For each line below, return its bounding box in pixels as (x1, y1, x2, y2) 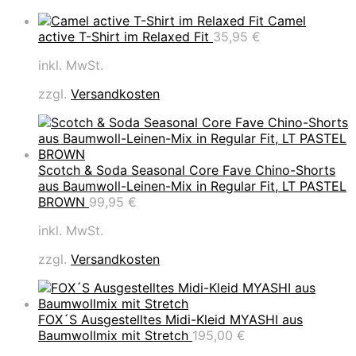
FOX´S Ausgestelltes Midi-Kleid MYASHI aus (38, 311, 303, 327)
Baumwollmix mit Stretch (38, 327, 188, 343)
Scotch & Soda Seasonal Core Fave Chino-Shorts (38, 161, 335, 178)
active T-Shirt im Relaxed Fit (38, 28, 209, 44)
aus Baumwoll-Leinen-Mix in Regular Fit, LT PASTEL (38, 177, 346, 194)
